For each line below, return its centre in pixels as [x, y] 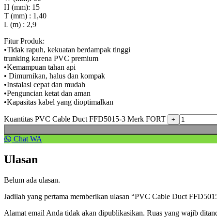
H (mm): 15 [22, 7]
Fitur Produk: [24, 41]
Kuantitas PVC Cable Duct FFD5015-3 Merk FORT [85, 119]
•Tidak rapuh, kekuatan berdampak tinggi [67, 49]
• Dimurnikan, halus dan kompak [54, 76]
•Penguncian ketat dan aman [47, 93]
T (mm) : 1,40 [25, 15]
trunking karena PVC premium [51, 58]
